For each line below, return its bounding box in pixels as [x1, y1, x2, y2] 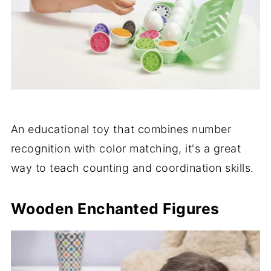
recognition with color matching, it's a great [10, 142, 241, 155]
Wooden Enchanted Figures [10, 200, 220, 218]
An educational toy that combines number [10, 123, 232, 136]
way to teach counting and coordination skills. [10, 162, 254, 175]
